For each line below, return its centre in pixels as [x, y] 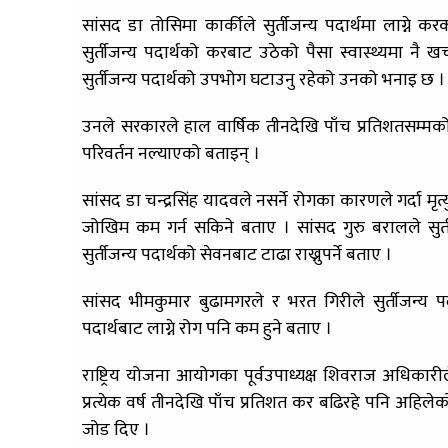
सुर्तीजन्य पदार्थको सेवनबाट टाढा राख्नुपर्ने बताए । [237, 254]
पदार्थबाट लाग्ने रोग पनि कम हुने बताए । [207, 328]
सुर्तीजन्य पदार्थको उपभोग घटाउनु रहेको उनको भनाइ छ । [263, 79]
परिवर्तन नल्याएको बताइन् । [171, 153]
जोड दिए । [116, 429]
